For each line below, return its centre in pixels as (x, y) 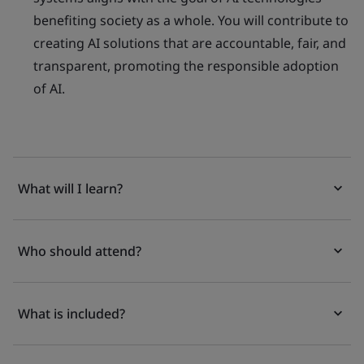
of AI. (49, 89)
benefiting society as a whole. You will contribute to (191, 20)
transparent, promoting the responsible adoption (186, 66)
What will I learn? (70, 188)
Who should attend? (80, 251)
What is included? (71, 314)
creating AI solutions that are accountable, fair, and (190, 43)
